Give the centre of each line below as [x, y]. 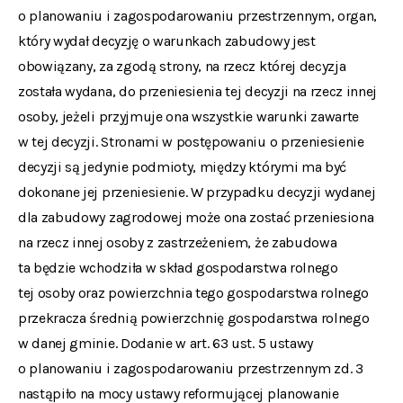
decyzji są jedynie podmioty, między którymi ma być [182, 167]
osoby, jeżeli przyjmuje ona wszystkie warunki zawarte [189, 116]
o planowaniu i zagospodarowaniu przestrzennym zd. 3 [191, 368]
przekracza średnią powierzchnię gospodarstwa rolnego [194, 318]
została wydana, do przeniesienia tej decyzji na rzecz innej [198, 91]
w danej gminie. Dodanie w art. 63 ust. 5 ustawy [166, 343]
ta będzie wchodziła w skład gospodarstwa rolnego [178, 268]
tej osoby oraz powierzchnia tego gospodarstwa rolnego [194, 293]
